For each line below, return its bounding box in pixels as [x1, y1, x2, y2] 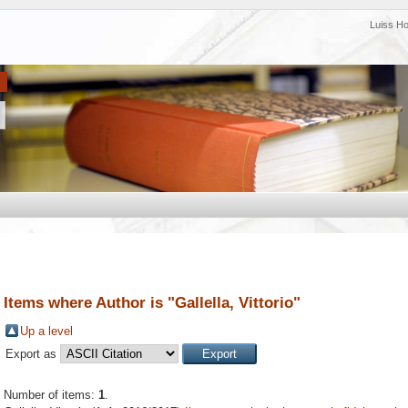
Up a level [20, 324, 73, 339]
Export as [5, 347, 60, 362]
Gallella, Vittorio [175, 293, 293, 311]
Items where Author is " [4, 293, 175, 311]
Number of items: [4, 388, 98, 403]
